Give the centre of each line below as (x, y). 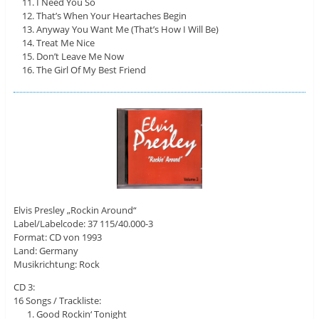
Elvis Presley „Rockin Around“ (75, 210)
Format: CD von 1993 (57, 237)
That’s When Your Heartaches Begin (112, 15)
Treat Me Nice (66, 42)
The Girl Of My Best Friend (91, 69)
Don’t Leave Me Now (80, 56)
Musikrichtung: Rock (56, 264)
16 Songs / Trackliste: (57, 300)
